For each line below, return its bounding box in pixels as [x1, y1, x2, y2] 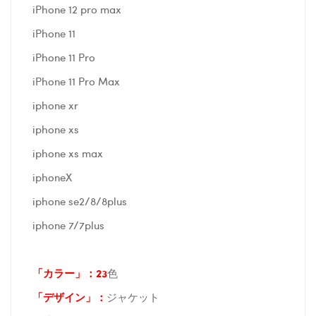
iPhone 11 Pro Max [32, 73, 123, 89]
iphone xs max [32, 145, 106, 161]
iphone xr [32, 97, 81, 113]
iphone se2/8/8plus [32, 193, 138, 209]
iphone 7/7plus [32, 217, 115, 233]
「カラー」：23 [32, 265, 107, 281]
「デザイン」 [32, 288, 96, 305]
